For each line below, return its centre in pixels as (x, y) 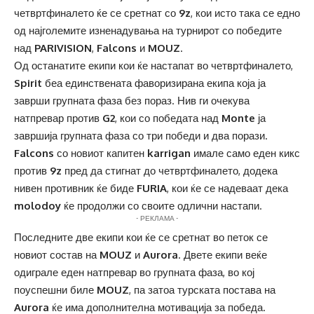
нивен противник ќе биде (75, 189)
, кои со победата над (168, 118)
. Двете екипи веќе (223, 255)
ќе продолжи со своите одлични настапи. (162, 206)
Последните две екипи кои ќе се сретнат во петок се (141, 238)
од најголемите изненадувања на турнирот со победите (148, 31)
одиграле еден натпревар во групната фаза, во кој (134, 273)
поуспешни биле (55, 290)
